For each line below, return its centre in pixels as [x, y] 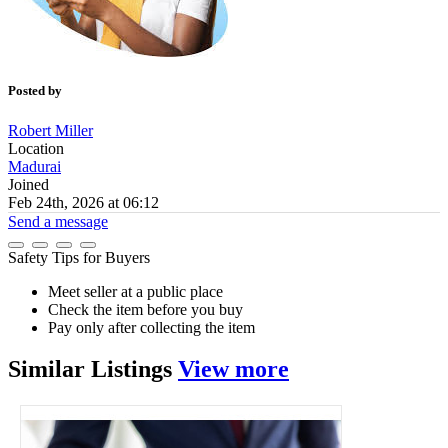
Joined [28, 184]
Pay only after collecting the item [151, 327]
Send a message [58, 221]
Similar [49, 369]
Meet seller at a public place [135, 291]
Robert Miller [50, 130]
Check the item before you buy [145, 309]
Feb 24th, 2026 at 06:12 [83, 202]
